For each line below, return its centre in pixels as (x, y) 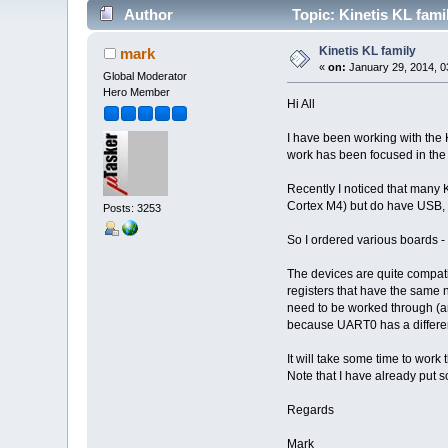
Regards (310, 409)
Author (148, 14)
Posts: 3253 (132, 208)
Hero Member (137, 91)
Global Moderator (145, 75)
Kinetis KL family (368, 50)
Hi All (300, 103)
